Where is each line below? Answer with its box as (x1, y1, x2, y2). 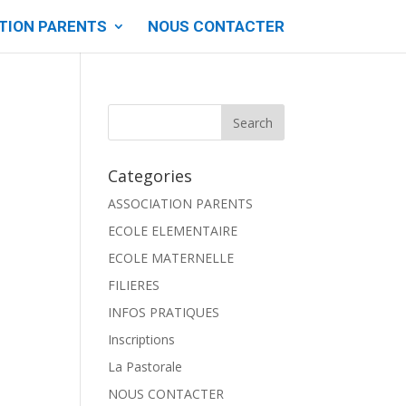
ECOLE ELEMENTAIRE (108, 222, 238, 239)
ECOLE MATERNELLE (108, 249, 235, 266)
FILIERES (108, 276, 160, 294)
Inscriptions (108, 331, 176, 348)
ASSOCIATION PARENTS (108, 195, 254, 212)
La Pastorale (108, 358, 183, 375)
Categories (108, 165, 193, 187)
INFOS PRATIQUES (108, 304, 220, 321)
